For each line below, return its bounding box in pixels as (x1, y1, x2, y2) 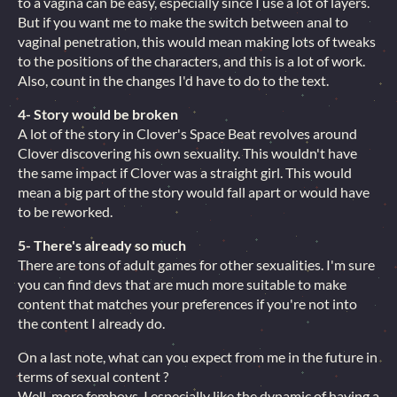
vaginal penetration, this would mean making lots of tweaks (18, 33, 376, 50)
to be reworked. (18, 203, 113, 220)
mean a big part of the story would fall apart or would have (18, 183, 370, 200)
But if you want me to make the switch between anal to (18, 13, 348, 30)
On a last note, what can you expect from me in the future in (18, 348, 378, 365)
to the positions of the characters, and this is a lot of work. (18, 52, 365, 69)
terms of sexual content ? (18, 368, 168, 385)
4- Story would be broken (18, 105, 178, 122)
